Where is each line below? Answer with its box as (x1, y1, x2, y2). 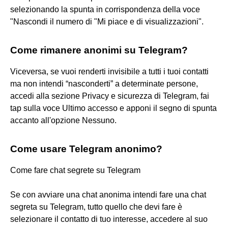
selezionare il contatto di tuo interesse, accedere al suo (10, 214, 208, 223)
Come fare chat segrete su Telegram (10, 165, 140, 175)
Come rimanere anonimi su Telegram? (10, 44, 188, 55)
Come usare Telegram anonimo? (10, 143, 162, 154)
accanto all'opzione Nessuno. (10, 116, 117, 125)
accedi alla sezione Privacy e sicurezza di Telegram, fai (10, 91, 209, 100)
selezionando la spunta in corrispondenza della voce (10, 5, 200, 14)
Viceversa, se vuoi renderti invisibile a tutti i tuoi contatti (10, 67, 209, 76)
